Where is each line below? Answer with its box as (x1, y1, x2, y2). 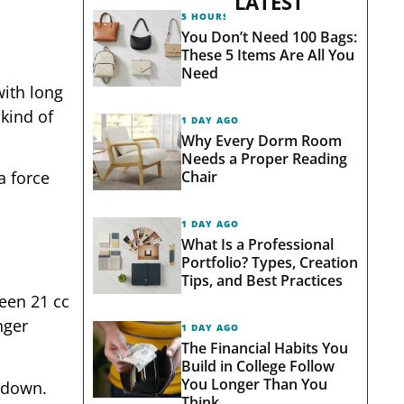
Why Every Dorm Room (180, 130, 342, 151)
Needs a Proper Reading (180, 148, 347, 169)
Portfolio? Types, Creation (180, 252, 358, 272)
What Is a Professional (180, 234, 334, 254)
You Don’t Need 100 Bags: (180, 26, 357, 47)
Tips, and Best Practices (180, 270, 343, 290)
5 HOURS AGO (180, 9, 255, 23)
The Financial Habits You (180, 337, 348, 358)
